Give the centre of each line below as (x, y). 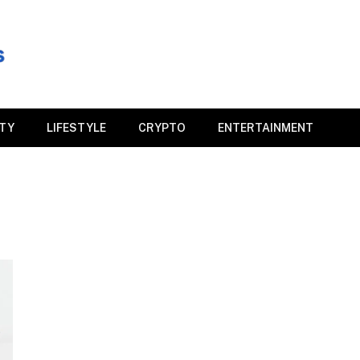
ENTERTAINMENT (266, 128)
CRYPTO (162, 128)
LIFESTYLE (76, 128)
